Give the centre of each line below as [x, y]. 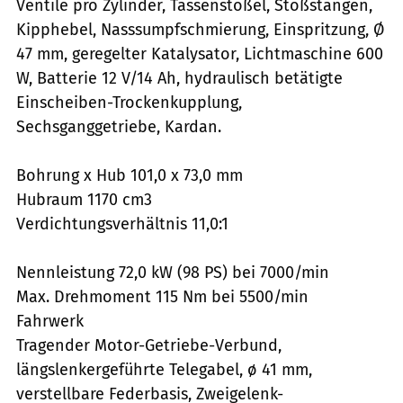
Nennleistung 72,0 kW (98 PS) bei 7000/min [173, 272]
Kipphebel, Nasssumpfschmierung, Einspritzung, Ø [200, 29]
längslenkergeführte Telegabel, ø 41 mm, [164, 369]
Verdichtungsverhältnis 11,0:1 [122, 224]
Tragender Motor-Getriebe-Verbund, [149, 345]
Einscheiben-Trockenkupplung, [129, 102]
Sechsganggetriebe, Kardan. [119, 126]
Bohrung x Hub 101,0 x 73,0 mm [130, 175]
